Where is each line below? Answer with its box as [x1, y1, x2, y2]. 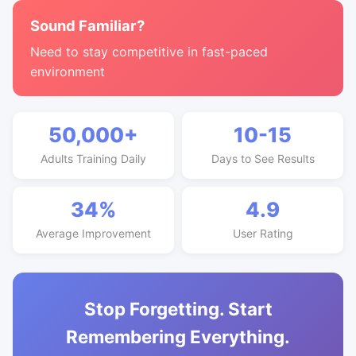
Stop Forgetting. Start [83, 298, 273, 319]
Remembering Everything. [66, 326, 290, 347]
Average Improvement [36, 226, 151, 240]
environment [30, 64, 105, 79]
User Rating [232, 226, 293, 240]
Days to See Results [211, 152, 315, 165]
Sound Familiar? [30, 17, 145, 34]
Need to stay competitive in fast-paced [30, 44, 268, 60]
